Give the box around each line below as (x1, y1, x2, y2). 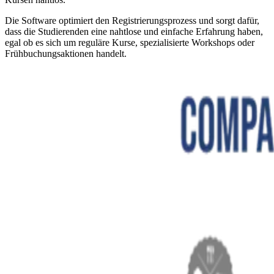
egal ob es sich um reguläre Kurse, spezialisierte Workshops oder (5, 37, 254, 48)
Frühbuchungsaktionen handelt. (5, 48, 127, 59)
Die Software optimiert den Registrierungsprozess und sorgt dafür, (5, 15, 259, 26)
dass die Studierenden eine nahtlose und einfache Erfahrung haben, (5, 26, 263, 37)
